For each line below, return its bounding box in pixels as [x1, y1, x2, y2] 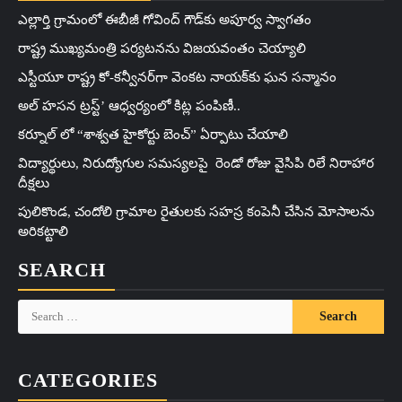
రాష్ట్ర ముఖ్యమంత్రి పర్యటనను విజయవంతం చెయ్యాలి [18, 40, 306, 56]
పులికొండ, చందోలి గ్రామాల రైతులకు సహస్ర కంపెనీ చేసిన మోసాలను [18, 204, 374, 219]
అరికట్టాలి [18, 223, 68, 239]
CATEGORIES [18, 368, 158, 391]
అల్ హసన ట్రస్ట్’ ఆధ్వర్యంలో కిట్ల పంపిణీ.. [18, 98, 240, 113]
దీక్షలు [18, 175, 49, 190]
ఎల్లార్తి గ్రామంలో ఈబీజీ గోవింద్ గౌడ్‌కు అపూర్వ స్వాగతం [18, 12, 311, 27]
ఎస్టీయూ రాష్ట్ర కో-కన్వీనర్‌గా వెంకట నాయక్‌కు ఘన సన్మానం [18, 69, 336, 84]
